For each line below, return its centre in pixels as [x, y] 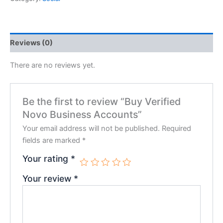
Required [177, 129]
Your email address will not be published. [91, 129]
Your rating [47, 159]
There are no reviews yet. [53, 65]
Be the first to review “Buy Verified [102, 102]
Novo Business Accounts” [82, 115]
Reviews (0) [31, 43]
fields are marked [53, 141]
